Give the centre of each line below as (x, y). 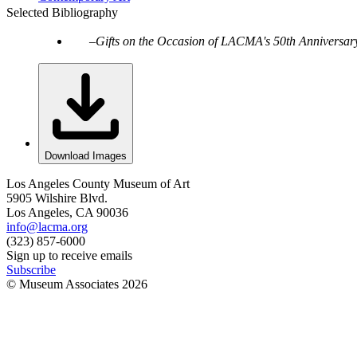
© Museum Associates (64, 284)
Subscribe (31, 269)
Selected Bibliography (62, 12)
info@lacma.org (47, 226)
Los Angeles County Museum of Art (98, 183)
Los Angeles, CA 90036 (67, 212)
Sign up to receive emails (69, 255)
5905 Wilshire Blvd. (57, 198)
